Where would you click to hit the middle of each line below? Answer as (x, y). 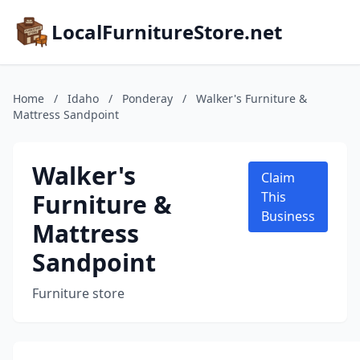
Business (288, 216)
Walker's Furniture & (252, 98)
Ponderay (147, 98)
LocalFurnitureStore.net (167, 32)
